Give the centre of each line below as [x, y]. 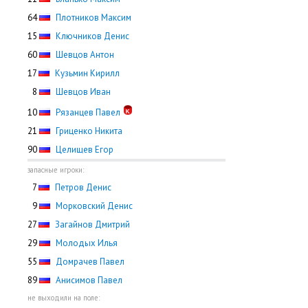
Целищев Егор [85, 150]
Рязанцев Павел [88, 112]
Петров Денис [83, 187]
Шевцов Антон [85, 55]
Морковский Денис [94, 206]
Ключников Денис [92, 36]
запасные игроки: [56, 170]
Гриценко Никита [89, 131]
